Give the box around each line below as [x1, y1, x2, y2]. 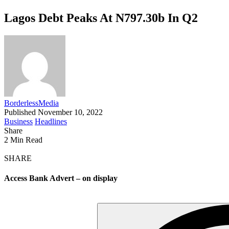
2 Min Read [4, 135, 42, 144]
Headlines [35, 117, 67, 126]
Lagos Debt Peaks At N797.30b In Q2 [4, 11, 198, 25]
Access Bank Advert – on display [4, 174, 118, 183]
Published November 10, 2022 [4, 107, 103, 117]
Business [4, 117, 33, 126]
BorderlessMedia [4, 98, 59, 107]
